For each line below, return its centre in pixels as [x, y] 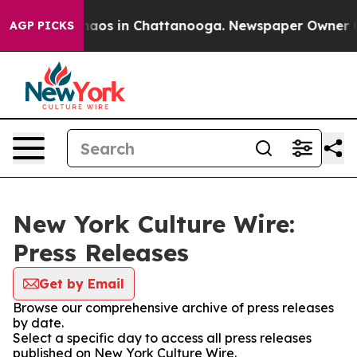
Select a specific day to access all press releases [162, 338]
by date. [38, 323]
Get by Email [82, 284]
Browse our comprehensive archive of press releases [173, 308]
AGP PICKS [42, 25]
